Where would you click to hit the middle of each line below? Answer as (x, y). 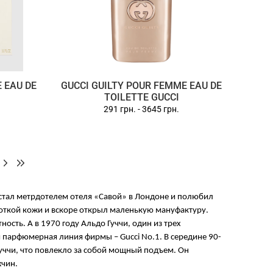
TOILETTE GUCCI (141, 97)
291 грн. (120, 109)
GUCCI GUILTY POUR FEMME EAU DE (142, 86)
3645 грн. (161, 109)
